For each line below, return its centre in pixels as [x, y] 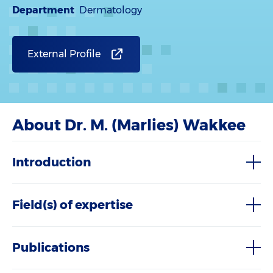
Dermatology [111, 10]
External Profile [64, 54]
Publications [51, 247]
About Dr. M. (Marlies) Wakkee [129, 125]
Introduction [51, 162]
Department [43, 10]
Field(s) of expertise [73, 205]
